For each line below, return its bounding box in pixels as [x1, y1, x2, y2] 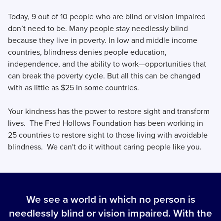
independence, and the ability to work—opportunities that [8, 58, 206, 70]
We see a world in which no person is [26, 191, 195, 207]
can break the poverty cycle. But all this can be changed [8, 70, 200, 82]
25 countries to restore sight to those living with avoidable [8, 129, 208, 141]
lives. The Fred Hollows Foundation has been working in [8, 117, 203, 129]
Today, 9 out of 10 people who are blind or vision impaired [8, 11, 206, 23]
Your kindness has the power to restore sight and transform [8, 106, 210, 117]
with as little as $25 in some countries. [8, 82, 141, 94]
